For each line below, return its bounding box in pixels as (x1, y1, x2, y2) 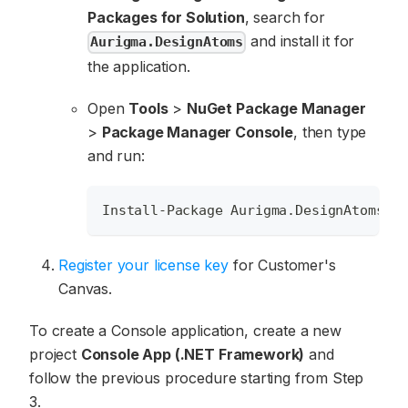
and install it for (246, 32, 355, 51)
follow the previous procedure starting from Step (29, 368, 364, 387)
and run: (87, 146, 145, 165)
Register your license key (58, 255, 229, 274)
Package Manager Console (101, 122, 294, 141)
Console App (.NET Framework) (80, 344, 305, 363)
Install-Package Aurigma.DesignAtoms (102, 201, 384, 219)
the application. (87, 56, 190, 76)
